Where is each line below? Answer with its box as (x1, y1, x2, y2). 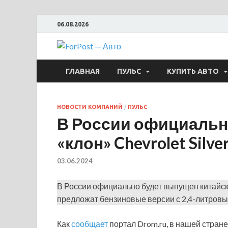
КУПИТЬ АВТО (167, 67, 219, 75)
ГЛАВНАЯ (66, 67, 100, 75)
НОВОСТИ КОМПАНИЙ (57, 104, 123, 110)
